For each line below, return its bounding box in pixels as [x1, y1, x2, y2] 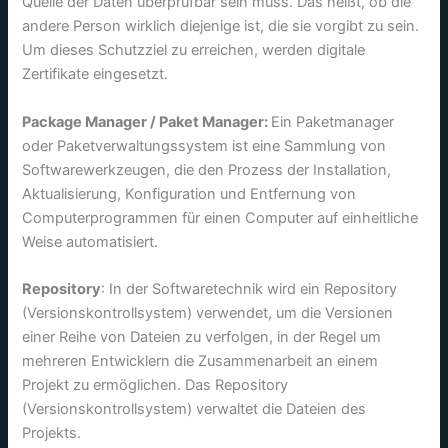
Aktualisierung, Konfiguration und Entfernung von [22, 184, 357, 203]
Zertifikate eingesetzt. [22, 65, 169, 84]
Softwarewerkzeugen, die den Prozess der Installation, [22, 160, 392, 179]
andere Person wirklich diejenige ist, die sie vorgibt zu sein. [22, 17, 420, 36]
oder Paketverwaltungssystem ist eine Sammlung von [22, 136, 387, 155]
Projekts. [22, 424, 82, 443]
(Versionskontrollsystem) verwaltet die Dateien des [22, 400, 367, 419]
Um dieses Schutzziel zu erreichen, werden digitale [22, 41, 366, 60]
